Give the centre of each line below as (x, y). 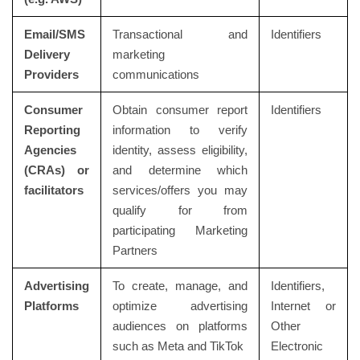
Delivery (47, 54)
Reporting (52, 130)
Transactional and (180, 34)
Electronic (297, 346)
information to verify (180, 130)
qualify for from (180, 210)
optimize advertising (180, 306)
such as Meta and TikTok (178, 346)
